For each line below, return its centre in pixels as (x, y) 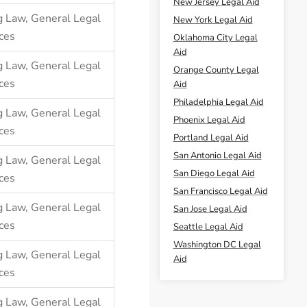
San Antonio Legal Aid (217, 156)
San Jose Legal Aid (210, 209)
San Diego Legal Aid (214, 173)
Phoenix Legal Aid (209, 120)
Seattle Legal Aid (208, 227)
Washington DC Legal (217, 245)
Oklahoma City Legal (215, 38)
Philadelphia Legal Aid (218, 102)
